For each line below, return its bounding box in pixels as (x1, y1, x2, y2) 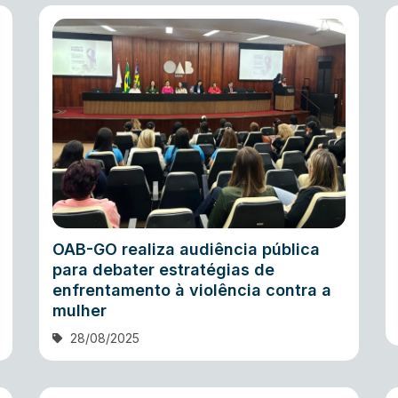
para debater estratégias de (52, 259, 275, 279)
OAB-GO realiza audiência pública (52, 239, 320, 259)
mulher (52, 300, 107, 320)
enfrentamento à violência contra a (52, 280, 331, 299)
